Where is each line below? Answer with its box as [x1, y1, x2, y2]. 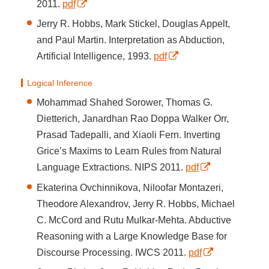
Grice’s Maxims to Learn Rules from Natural [36, 146, 222, 157]
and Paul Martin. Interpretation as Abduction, [36, 34, 225, 45]
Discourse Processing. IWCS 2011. [36, 247, 189, 258]
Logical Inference [26, 78, 92, 88]
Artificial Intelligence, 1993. [36, 50, 154, 61]
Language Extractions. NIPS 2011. [36, 162, 186, 173]
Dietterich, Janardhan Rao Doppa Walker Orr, [36, 113, 229, 124]
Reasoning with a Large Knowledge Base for [36, 231, 227, 241]
